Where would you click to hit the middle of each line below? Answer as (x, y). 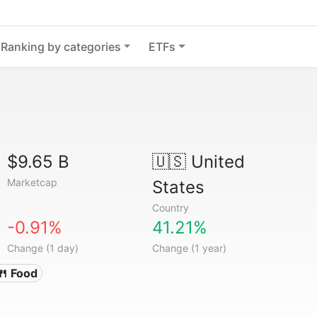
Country (170, 208)
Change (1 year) (189, 248)
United (215, 162)
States (178, 187)
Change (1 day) (43, 248)
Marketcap (33, 182)
